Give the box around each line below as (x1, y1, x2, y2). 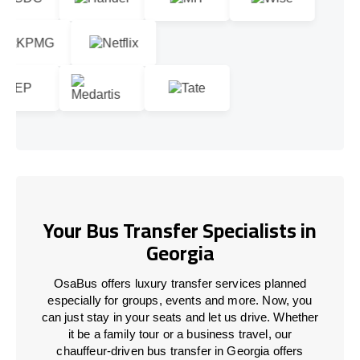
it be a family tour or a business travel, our (67, 326, 292, 341)
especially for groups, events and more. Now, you (47, 292, 313, 307)
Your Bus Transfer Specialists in (43, 211, 317, 250)
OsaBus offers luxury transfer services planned (53, 276, 307, 290)
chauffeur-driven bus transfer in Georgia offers (56, 343, 304, 358)
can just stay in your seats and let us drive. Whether (41, 309, 319, 324)
